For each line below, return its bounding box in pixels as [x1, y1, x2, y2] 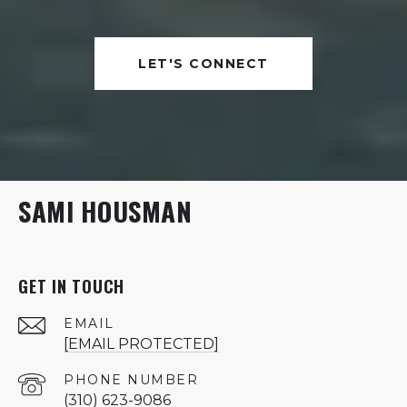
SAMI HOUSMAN [18, 190, 192, 230]
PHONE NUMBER [64, 371, 198, 388]
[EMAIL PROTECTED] [64, 334, 219, 352]
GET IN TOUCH [18, 273, 124, 298]
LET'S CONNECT [138, 55, 269, 72]
